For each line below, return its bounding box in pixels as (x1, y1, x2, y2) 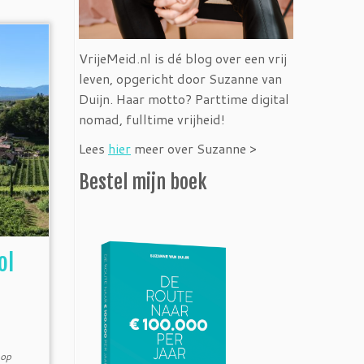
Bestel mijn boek (79, 169, 207, 194)
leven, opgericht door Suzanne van (79, 68, 282, 88)
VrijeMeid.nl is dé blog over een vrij (79, 48, 287, 67)
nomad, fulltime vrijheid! (79, 109, 225, 128)
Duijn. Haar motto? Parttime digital (79, 89, 289, 108)
